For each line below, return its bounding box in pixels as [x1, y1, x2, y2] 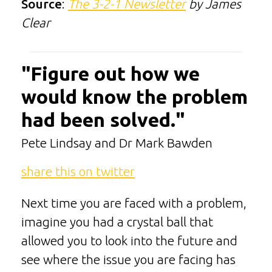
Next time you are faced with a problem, [21, 196, 246, 211]
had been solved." [21, 108, 185, 131]
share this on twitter [21, 165, 135, 179]
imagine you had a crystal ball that [21, 215, 213, 229]
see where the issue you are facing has [21, 253, 236, 267]
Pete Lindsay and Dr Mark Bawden [21, 135, 212, 150]
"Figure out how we [21, 62, 200, 84]
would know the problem [21, 85, 248, 107]
